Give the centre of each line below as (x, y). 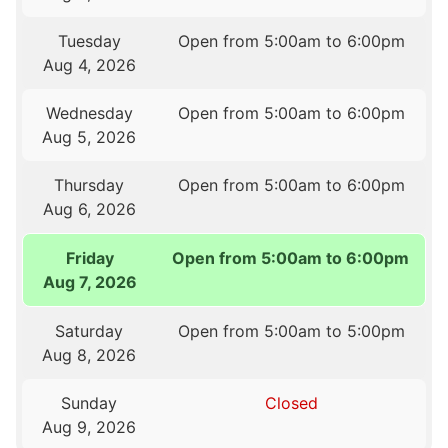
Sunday (89, 403)
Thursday (89, 185)
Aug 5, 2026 (89, 137)
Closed (291, 403)
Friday (89, 258)
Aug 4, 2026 (89, 65)
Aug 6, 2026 (89, 209)
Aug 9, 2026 (89, 427)
